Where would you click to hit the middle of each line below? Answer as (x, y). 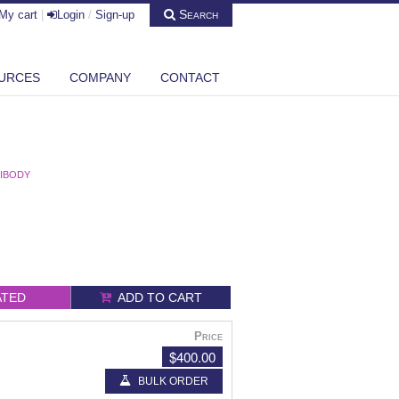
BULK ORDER (173, 382)
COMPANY (100, 77)
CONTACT (190, 77)
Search (197, 15)
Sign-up (115, 15)
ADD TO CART (157, 297)
